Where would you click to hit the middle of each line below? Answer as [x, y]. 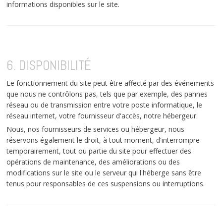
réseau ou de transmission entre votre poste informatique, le [105, 105]
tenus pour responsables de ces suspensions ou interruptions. [106, 183]
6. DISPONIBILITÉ [49, 65]
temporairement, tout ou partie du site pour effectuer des [99, 151]
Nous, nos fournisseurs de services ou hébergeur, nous [96, 129]
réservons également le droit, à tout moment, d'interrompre [103, 140]
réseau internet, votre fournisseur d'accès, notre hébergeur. [102, 115]
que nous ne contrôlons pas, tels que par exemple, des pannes [107, 94]
